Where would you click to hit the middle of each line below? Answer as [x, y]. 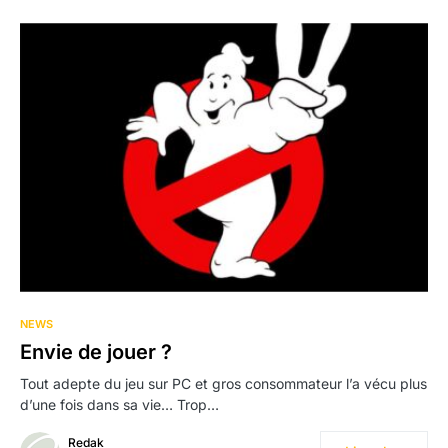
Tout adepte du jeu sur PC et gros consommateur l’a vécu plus [223, 383]
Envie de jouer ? [96, 351]
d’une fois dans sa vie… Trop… [119, 404]
